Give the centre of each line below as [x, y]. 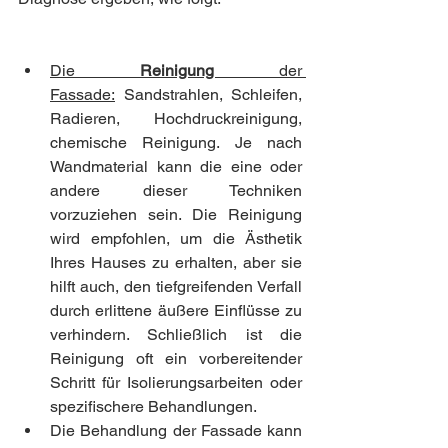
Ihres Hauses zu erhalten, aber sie [176, 262]
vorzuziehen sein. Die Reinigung [176, 214]
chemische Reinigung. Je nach [176, 142]
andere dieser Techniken [176, 190]
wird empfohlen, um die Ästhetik [176, 238]
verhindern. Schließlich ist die [176, 334]
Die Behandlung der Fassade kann [176, 430]
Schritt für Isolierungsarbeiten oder [176, 382]
